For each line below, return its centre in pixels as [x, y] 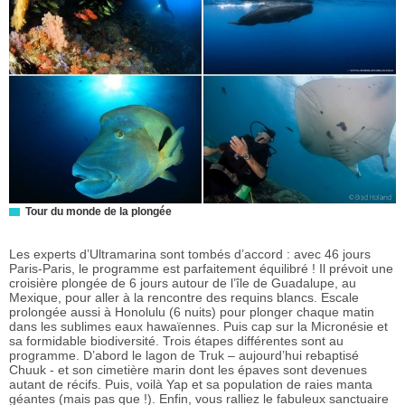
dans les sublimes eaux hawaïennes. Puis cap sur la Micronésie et [198, 327]
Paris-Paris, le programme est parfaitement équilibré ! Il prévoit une [201, 269]
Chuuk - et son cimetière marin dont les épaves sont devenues [188, 370]
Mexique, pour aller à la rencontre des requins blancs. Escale [184, 298]
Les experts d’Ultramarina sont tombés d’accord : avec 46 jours [190, 254]
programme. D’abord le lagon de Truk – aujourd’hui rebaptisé [184, 356]
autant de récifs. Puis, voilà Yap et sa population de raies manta [191, 385]
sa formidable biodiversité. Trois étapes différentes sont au [176, 341]
